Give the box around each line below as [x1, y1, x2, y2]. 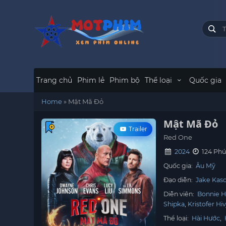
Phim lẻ [77, 76, 105, 85]
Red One [163, 133, 193, 141]
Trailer [127, 125, 148, 133]
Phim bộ [109, 76, 140, 85]
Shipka [163, 200, 185, 208]
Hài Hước [192, 214, 220, 222]
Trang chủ [36, 76, 73, 85]
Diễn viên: [163, 190, 196, 198]
